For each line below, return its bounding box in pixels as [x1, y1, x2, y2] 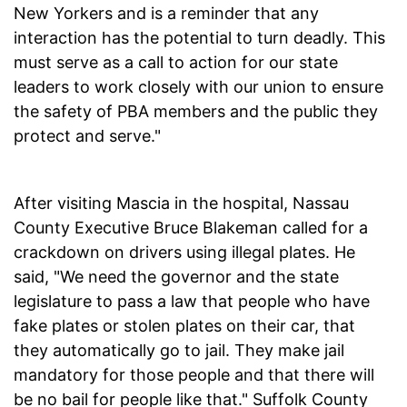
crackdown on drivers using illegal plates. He [14, 243, 355, 263]
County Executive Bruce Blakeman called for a [14, 218, 368, 238]
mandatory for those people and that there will [14, 365, 374, 385]
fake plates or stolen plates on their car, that [14, 316, 355, 336]
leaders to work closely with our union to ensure [14, 77, 383, 97]
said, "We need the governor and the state [14, 267, 339, 287]
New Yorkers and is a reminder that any [14, 4, 319, 24]
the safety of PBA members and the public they [14, 102, 378, 122]
